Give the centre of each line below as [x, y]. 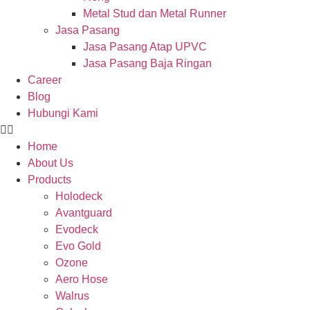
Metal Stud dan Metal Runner [155, 13]
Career [45, 80]
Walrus [72, 296]
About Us [51, 163]
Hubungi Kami [63, 113]
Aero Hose [82, 279]
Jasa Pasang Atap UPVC [145, 47]
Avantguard [84, 213]
